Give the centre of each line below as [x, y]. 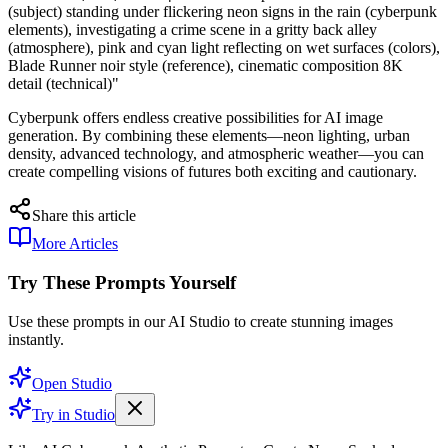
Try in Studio [73, 414]
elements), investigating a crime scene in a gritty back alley [192, 30]
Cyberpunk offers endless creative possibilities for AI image [195, 118]
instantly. [36, 339]
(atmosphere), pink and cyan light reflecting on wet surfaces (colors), [224, 48]
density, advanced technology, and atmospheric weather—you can [216, 154]
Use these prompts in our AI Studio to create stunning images [200, 321]
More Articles [75, 244]
